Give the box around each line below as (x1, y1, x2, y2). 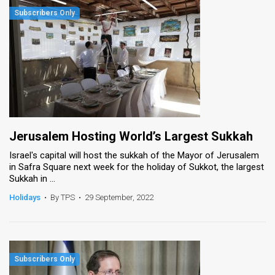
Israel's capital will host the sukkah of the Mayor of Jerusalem (9, 149, 259, 161)
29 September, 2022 (85, 192, 153, 202)
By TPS (50, 192, 75, 202)
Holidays (9, 192, 41, 202)
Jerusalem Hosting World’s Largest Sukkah (9, 128, 253, 144)
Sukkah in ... (9, 172, 55, 184)
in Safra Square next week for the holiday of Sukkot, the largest (9, 161, 264, 172)
